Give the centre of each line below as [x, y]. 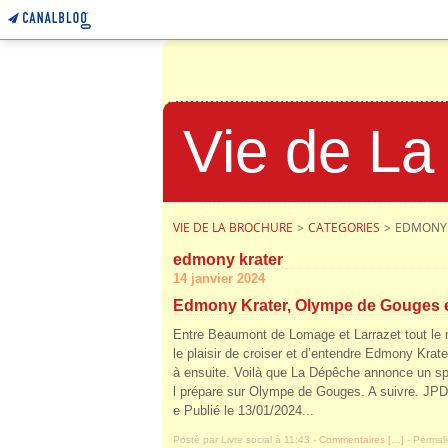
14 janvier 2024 [219, 278]
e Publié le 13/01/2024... [243, 410]
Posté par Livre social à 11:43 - [246, 439]
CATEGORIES [344, 227]
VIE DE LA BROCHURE [233, 227]
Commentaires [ [355, 439]
